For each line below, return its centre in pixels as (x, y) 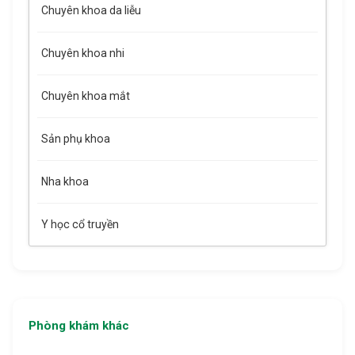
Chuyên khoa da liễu (91, 10)
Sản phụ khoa (76, 139)
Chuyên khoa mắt (86, 96)
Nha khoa (65, 181)
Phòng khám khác (79, 326)
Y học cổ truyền (80, 224)
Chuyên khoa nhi (83, 53)
